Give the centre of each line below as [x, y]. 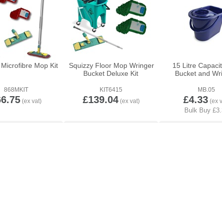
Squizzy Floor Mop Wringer [111, 65]
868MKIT [16, 90]
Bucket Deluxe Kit [111, 73]
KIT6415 [111, 90]
